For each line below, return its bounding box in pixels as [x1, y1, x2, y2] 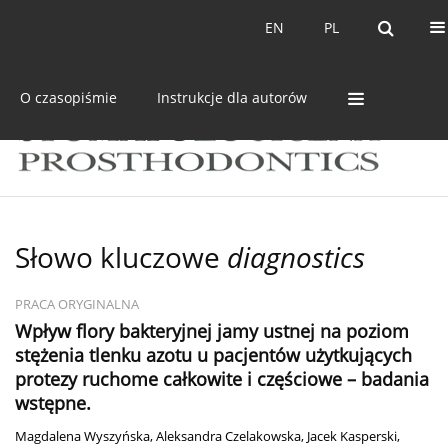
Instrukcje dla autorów [157, 87, 307, 107]
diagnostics [227, 238, 365, 277]
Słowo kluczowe [15, 238, 227, 277]
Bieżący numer [45, 18, 144, 37]
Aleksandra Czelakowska [156, 428, 301, 446]
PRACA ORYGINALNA [15, 296, 139, 314]
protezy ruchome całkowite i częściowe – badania [15, 367, 429, 392]
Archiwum [184, 18, 252, 37]
